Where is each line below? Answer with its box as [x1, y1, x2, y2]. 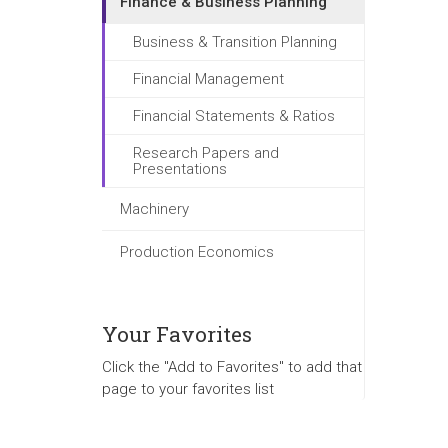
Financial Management [133, 70, 284, 88]
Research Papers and [133, 144, 279, 162]
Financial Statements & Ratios [133, 107, 335, 125]
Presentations [133, 160, 227, 178]
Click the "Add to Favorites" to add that [102, 358, 362, 376]
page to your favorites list [102, 380, 274, 398]
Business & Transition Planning [133, 33, 337, 51]
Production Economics [120, 243, 274, 261]
